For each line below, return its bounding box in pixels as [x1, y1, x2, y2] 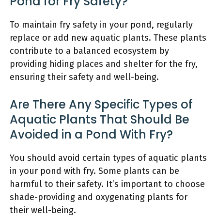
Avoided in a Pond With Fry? [10, 126, 173, 142]
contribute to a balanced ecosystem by [10, 45, 169, 56]
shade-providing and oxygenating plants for [10, 191, 187, 202]
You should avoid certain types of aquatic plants [10, 152, 207, 163]
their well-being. [10, 204, 76, 216]
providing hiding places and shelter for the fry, [10, 58, 198, 69]
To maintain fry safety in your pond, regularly [10, 19, 193, 30]
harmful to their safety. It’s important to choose [10, 178, 205, 189]
